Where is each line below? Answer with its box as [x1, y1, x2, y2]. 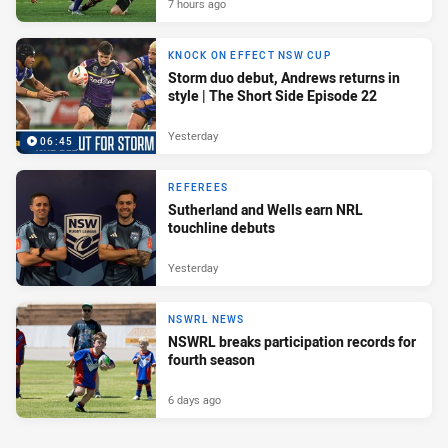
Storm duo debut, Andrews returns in [168, 67, 400, 87]
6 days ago [168, 392, 221, 408]
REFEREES [168, 180, 228, 194]
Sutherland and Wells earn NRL [168, 199, 363, 219]
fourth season [168, 349, 255, 369]
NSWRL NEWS [168, 312, 245, 326]
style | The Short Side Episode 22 [168, 85, 377, 105]
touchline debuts [168, 217, 275, 237]
